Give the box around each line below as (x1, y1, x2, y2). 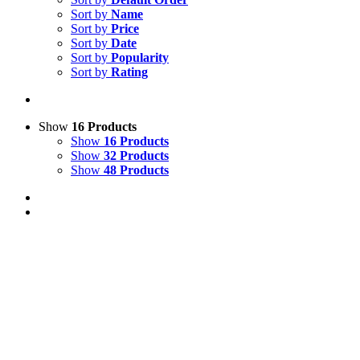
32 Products (104, 149, 169, 162)
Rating (111, 65, 148, 79)
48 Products (104, 163, 169, 177)
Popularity (111, 51, 169, 64)
